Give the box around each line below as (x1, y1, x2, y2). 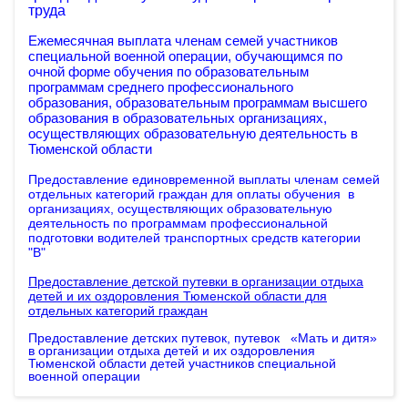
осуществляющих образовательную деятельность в (28, 127, 358, 141)
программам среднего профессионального (28, 80, 293, 95)
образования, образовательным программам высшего (28, 96, 367, 110)
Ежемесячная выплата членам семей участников (28, 34, 338, 48)
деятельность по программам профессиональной (28, 216, 328, 230)
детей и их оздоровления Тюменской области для (28, 289, 327, 303)
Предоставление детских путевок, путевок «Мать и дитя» (28, 331, 377, 345)
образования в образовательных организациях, (28, 111, 327, 126)
